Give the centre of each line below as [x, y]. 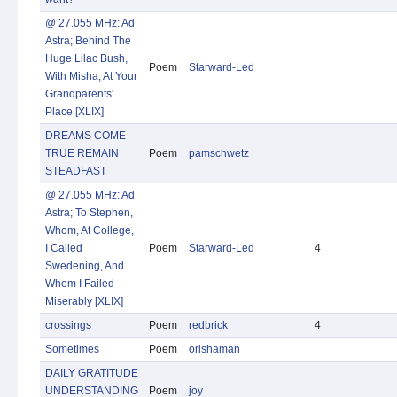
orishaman [214, 349]
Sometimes [72, 349]
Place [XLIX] [74, 112]
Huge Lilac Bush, [86, 58]
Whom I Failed [80, 284]
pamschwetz [219, 153]
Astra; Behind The [88, 41]
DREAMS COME [86, 136]
